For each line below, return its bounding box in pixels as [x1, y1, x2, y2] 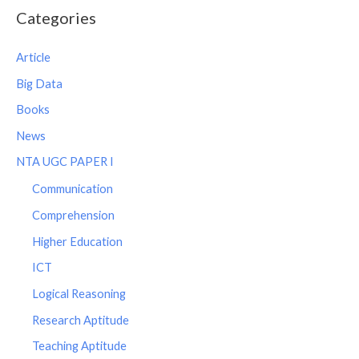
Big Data [16, 76, 63, 91]
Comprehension [32, 208, 115, 223]
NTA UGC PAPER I [16, 155, 114, 169]
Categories [16, 7, 96, 27]
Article [16, 50, 50, 64]
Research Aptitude [32, 313, 129, 327]
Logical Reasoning [32, 286, 126, 301]
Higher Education [32, 234, 123, 248]
